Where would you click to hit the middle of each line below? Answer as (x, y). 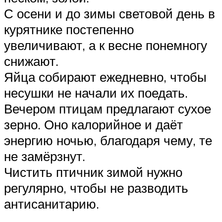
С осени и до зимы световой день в (110, 13)
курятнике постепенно (69, 29)
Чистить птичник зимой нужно (93, 172)
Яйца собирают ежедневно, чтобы (105, 77)
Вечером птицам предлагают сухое (108, 108)
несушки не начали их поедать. (96, 92)
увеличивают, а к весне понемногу (106, 45)
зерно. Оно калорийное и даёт (93, 124)
